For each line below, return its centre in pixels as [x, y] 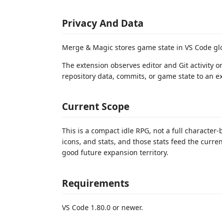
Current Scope [96, 106]
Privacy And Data [103, 23]
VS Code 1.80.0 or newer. [103, 207]
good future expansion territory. [115, 152]
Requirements [96, 183]
